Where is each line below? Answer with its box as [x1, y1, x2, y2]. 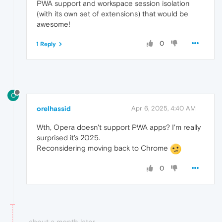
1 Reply [36, 40, 56, 48]
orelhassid [37, 105, 71, 113]
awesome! [37, 19, 70, 28]
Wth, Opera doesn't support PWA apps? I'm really [37, 123, 201, 132]
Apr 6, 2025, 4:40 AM [131, 105, 196, 112]
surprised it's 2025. [37, 133, 100, 142]
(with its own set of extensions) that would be [37, 9, 188, 18]
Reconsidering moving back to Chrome [37, 144, 170, 153]
